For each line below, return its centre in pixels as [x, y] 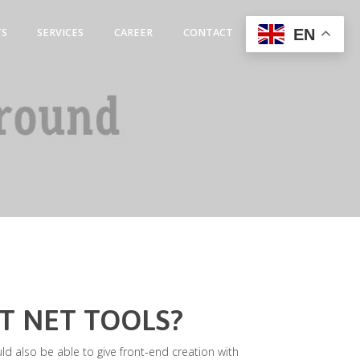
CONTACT [209, 33]
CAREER [134, 33]
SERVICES [61, 33]
